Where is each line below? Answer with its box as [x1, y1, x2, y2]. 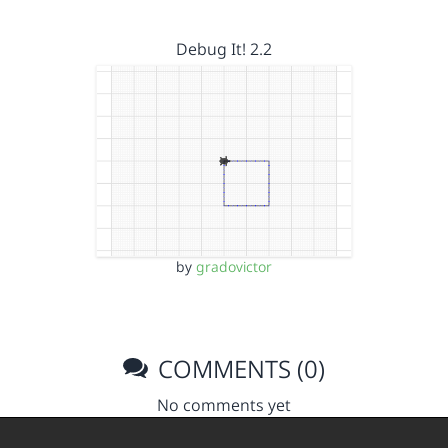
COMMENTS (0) [152, 352, 326, 385]
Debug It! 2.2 [176, 37, 272, 60]
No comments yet [157, 394, 291, 416]
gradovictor [196, 257, 272, 276]
